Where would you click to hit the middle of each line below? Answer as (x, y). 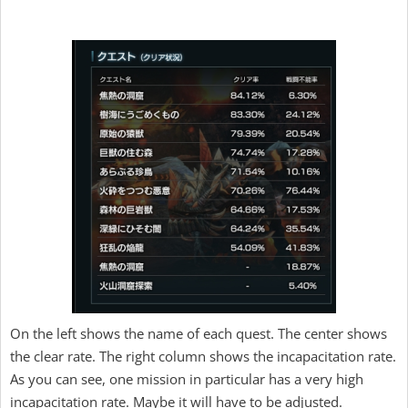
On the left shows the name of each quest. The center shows (199, 333)
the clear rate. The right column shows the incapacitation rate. (203, 356)
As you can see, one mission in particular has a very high (187, 379)
